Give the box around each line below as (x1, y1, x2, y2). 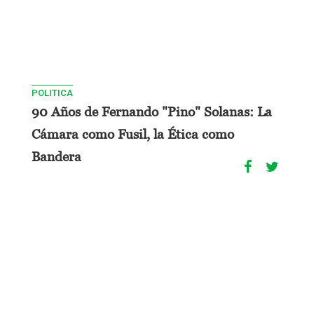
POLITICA (32, 88, 73, 98)
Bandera (32, 148, 81, 164)
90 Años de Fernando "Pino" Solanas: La (32, 103, 272, 119)
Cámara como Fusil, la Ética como (32, 125, 234, 142)
